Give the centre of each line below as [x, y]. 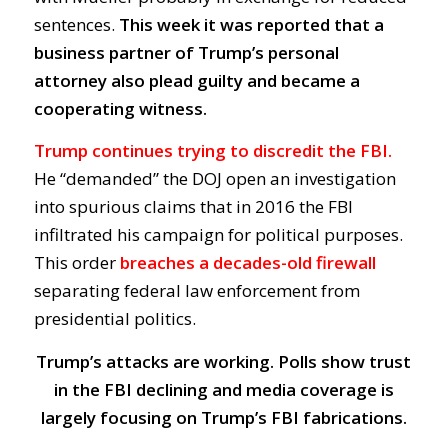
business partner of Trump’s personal [186, 52]
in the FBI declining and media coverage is [223, 389]
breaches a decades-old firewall [247, 263]
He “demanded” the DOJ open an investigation [214, 179]
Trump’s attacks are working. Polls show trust [224, 361]
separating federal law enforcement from [196, 291]
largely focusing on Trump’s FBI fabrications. [223, 417]
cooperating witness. [120, 108]
